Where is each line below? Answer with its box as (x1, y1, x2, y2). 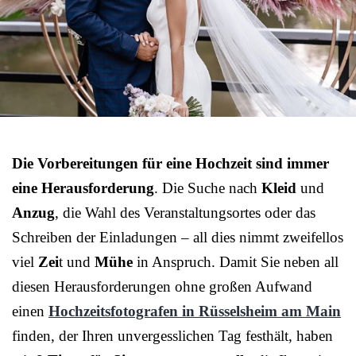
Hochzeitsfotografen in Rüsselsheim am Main (48, 303, 341, 320)
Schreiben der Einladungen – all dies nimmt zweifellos (12, 229, 343, 246)
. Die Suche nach (154, 180, 261, 197)
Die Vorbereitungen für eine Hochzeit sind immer (12, 155, 329, 172)
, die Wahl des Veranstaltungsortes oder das (55, 204, 315, 222)
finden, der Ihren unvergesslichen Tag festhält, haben (12, 327, 333, 345)
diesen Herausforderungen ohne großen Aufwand (12, 278, 312, 296)
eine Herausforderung (12, 180, 154, 197)
